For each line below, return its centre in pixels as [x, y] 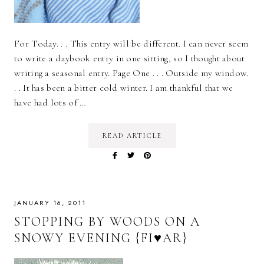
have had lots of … [50, 103]
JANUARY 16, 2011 [50, 203]
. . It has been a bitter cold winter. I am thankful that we [124, 88]
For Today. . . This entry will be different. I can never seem [131, 44]
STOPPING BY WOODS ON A [107, 222]
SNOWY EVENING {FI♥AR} [101, 238]
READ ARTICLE [132, 136]
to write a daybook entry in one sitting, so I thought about [130, 59]
